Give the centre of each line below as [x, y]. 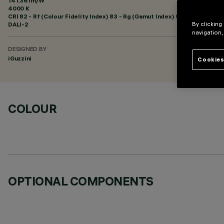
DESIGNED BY [27, 50]
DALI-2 [18, 24]
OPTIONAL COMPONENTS [81, 181]
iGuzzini [20, 58]
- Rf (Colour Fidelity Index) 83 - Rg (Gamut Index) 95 [105, 16]
